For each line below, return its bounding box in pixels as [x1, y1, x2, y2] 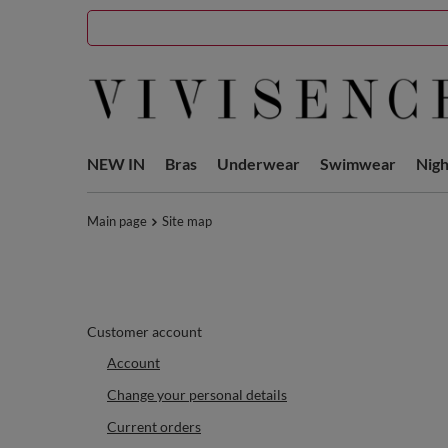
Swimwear [320, 154, 396, 173]
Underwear [217, 154, 300, 173]
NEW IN [87, 154, 145, 173]
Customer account [87, 323, 202, 340]
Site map [162, 213, 212, 229]
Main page [87, 213, 147, 229]
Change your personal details [107, 386, 287, 403]
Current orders [107, 418, 201, 435]
